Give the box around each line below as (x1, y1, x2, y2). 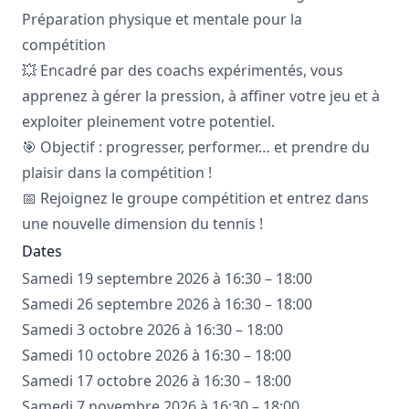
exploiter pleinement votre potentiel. (22, 111, 275, 132)
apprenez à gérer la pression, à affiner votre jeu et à (22, 86, 380, 107)
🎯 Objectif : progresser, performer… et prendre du (22, 137, 370, 158)
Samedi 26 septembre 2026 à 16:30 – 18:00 (22, 294, 312, 315)
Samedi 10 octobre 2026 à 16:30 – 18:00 (22, 345, 291, 366)
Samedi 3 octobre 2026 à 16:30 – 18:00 (22, 320, 283, 341)
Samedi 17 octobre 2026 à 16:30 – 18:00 (22, 371, 291, 392)
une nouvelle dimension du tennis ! (22, 214, 263, 235)
